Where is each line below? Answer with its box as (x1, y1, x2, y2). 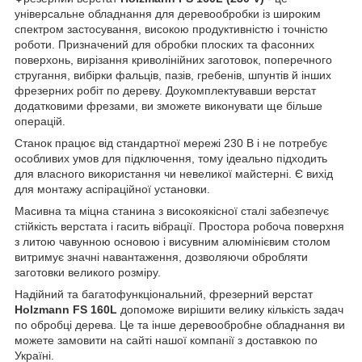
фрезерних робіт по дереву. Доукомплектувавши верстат (15, 83, 316, 97)
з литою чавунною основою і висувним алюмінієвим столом (15, 234, 330, 248)
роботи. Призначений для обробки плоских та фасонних (15, 37, 314, 51)
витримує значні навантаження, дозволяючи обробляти (15, 250, 308, 263)
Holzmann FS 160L (15, 302, 117, 316)
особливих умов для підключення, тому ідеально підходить (15, 151, 327, 165)
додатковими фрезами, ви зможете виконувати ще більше (15, 99, 322, 112)
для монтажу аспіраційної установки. (15, 182, 210, 196)
